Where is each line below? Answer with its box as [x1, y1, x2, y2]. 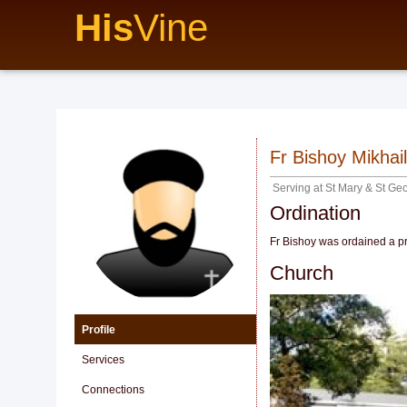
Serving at [273, 182, 325, 194]
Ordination [270, 202, 361, 224]
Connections [82, 383, 144, 396]
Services [82, 353, 124, 366]
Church [270, 262, 333, 285]
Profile [82, 323, 115, 336]
